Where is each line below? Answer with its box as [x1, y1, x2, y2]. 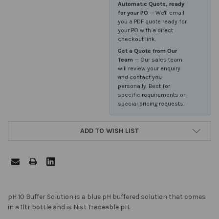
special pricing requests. [118, 100, 184, 107]
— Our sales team [133, 56, 182, 63]
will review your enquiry [118, 65, 180, 72]
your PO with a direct [118, 26, 173, 34]
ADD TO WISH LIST [80, 126, 139, 135]
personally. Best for [118, 82, 170, 89]
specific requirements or [118, 91, 185, 98]
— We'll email [148, 9, 184, 16]
